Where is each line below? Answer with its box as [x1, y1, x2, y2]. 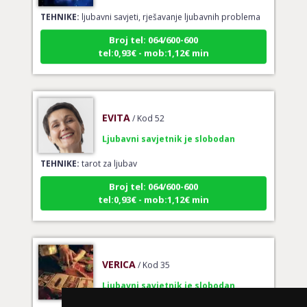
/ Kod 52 [132, 104, 164, 116]
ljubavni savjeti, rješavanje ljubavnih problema [79, 3, 260, 15]
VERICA [101, 249, 136, 263]
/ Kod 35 [137, 251, 170, 263]
